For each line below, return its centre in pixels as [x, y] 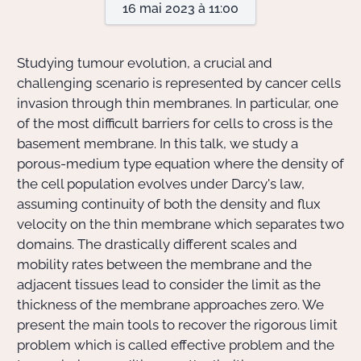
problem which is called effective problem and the [176, 345]
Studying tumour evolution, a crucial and [145, 63]
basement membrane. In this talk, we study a [158, 143]
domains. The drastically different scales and [157, 244]
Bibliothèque [291, 141]
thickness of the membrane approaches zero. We [170, 305]
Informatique [292, 178]
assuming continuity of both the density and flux [169, 204]
